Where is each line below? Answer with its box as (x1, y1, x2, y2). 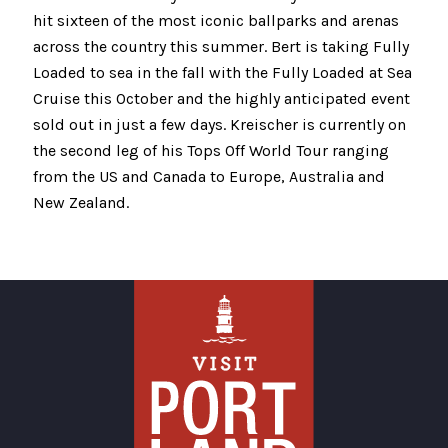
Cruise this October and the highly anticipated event (33, 89, 410, 109)
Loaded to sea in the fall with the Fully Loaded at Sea (33, 63, 412, 83)
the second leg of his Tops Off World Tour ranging (33, 141, 389, 161)
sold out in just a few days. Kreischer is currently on (33, 115, 406, 135)
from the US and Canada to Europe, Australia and (33, 167, 385, 187)
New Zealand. (33, 193, 129, 213)
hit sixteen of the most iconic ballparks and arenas (33, 11, 399, 31)
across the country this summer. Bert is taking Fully (33, 37, 409, 57)
